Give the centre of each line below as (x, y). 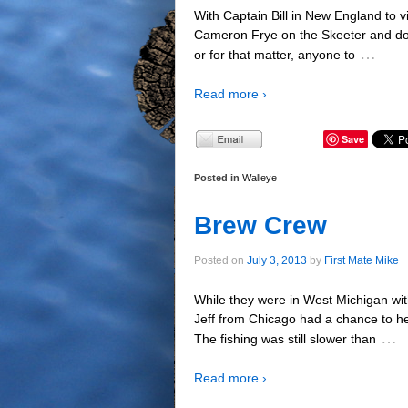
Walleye (260, 177)
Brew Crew (260, 225)
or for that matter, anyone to (275, 54)
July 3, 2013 (277, 260)
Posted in (218, 177)
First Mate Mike (362, 260)
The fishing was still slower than (285, 338)
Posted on (220, 260)
